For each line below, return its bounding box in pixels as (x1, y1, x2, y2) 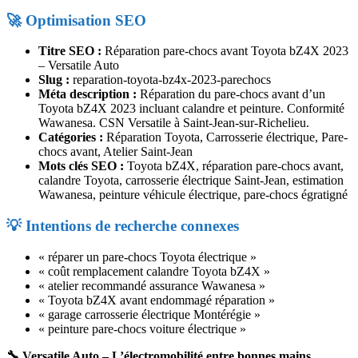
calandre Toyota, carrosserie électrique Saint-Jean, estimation (38, 173, 344, 188)
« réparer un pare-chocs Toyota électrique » (38, 249, 257, 264)
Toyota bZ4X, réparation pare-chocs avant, (124, 159, 344, 173)
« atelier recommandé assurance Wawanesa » (38, 278, 265, 292)
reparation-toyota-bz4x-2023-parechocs (70, 73, 271, 87)
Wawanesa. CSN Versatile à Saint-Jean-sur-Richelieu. (38, 116, 309, 130)
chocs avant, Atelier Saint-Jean (38, 145, 193, 159)
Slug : (38, 73, 70, 87)
